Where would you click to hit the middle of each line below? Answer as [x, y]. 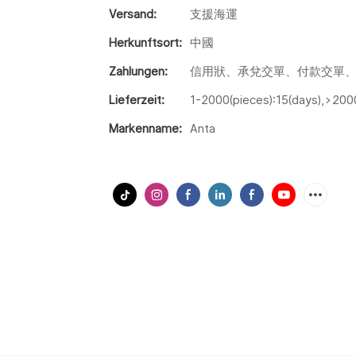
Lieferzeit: [137, 99]
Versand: [133, 14]
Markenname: [145, 128]
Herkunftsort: [145, 42]
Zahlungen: [138, 71]
